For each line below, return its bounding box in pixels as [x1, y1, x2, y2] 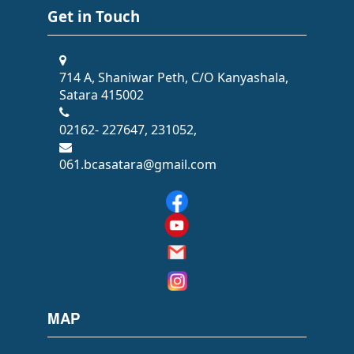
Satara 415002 [59, 86, 144, 104]
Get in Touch [47, 6, 140, 27]
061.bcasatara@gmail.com [59, 156, 217, 174]
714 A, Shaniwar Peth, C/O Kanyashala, [59, 69, 288, 87]
